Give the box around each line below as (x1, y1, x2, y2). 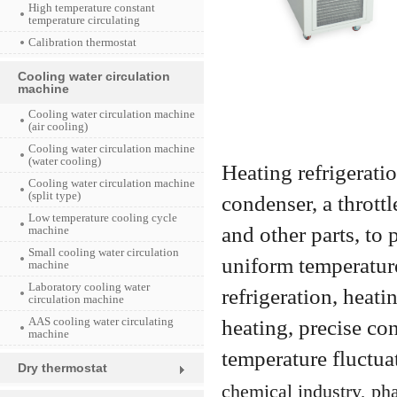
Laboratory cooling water (28, 280, 150, 293)
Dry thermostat (18, 361, 107, 375)
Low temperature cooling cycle (28, 211, 177, 224)
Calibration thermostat (28, 35, 136, 49)
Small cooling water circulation (28, 245, 179, 259)
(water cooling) (28, 154, 101, 167)
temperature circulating (28, 13, 140, 27)
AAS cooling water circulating (28, 315, 174, 328)
